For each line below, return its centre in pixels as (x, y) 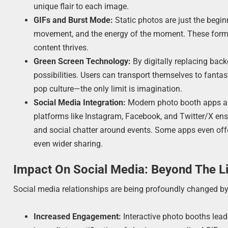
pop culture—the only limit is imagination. (108, 89)
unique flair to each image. (81, 6)
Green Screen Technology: (82, 61)
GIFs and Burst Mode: (74, 20)
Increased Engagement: (78, 216)
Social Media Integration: (80, 102)
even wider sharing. (68, 144)
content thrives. (61, 47)
